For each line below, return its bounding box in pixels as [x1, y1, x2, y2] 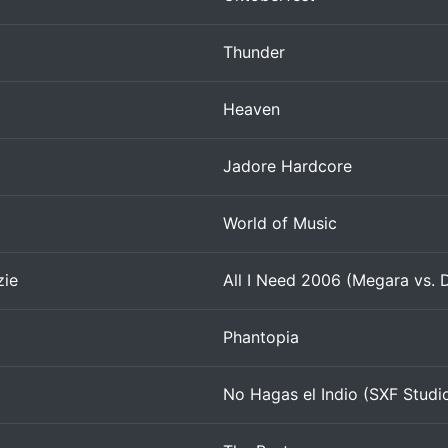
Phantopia [223, 327, 299, 347]
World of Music [223, 213, 337, 233]
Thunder [223, 42, 285, 62]
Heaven [223, 99, 280, 119]
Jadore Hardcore [223, 156, 352, 176]
